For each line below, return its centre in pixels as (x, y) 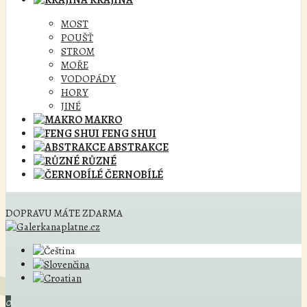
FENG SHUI (128, 134)
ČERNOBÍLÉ (133, 175)
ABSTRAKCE (137, 147)
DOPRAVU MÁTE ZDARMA (64, 213)
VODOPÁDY (88, 79)
